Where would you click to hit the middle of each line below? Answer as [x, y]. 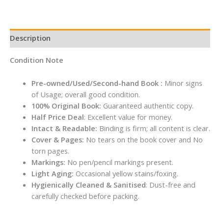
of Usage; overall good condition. [85, 94]
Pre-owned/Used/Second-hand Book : [97, 83]
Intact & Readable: [64, 128]
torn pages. [50, 151]
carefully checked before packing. [85, 196]
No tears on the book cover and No [143, 139]
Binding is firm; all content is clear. [153, 128]
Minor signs [182, 83]
